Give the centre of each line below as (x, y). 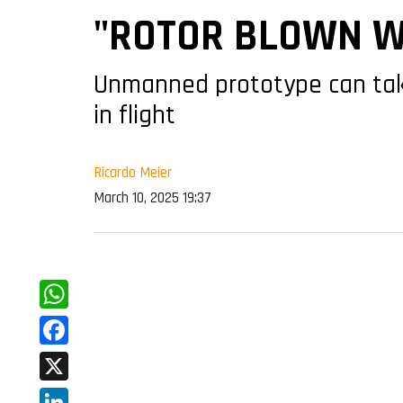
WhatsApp (75, 323)
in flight (134, 116)
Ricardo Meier (133, 173)
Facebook (72, 359)
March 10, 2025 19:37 (152, 198)
